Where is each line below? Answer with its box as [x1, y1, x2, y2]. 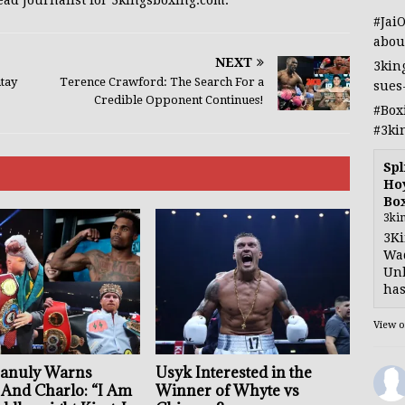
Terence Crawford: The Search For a [60, 75, 265, 89]
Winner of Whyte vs [155, 381, 300, 401]
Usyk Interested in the [155, 363, 313, 383]
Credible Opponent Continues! [94, 93, 265, 108]
